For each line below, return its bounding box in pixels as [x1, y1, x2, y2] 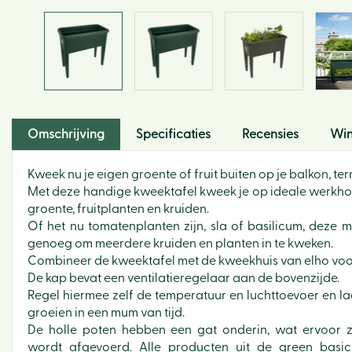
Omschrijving [27, 128, 104, 141]
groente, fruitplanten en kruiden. [27, 203, 209, 215]
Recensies [242, 128, 299, 141]
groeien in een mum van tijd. [27, 306, 185, 319]
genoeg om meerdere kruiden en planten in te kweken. [27, 237, 333, 250]
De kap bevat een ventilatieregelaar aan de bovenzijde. [27, 272, 339, 284]
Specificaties [136, 128, 211, 141]
